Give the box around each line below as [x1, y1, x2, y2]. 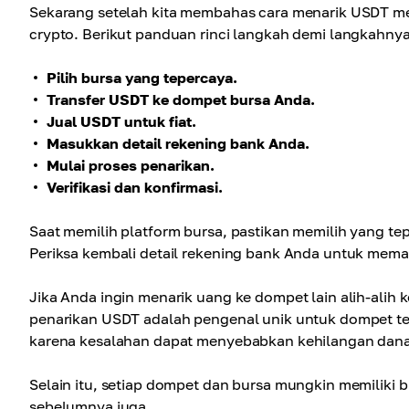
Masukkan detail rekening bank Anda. [47, 134, 309, 153]
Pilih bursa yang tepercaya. [47, 68, 237, 88]
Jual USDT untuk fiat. [47, 112, 196, 131]
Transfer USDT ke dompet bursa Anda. [47, 90, 315, 110]
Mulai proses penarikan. [47, 156, 215, 175]
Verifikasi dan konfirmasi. [47, 178, 223, 197]
